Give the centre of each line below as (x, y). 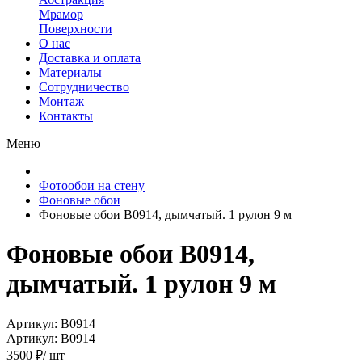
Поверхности (76, 29)
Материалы (70, 72)
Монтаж (61, 101)
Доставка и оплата (90, 58)
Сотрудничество (84, 87)
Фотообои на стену (92, 185)
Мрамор (61, 14)
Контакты (66, 116)
